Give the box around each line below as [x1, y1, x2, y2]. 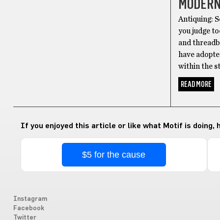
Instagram [13, 196, 47, 203]
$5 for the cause [82, 150, 146, 160]
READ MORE [181, 80, 212, 89]
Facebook [13, 205, 44, 212]
